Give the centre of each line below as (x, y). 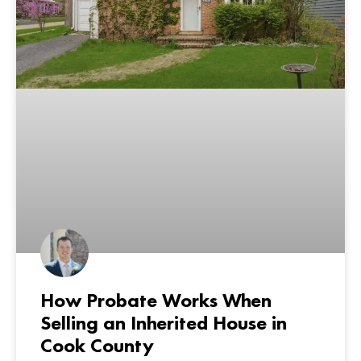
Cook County (97, 345)
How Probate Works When (156, 300)
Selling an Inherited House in (164, 322)
